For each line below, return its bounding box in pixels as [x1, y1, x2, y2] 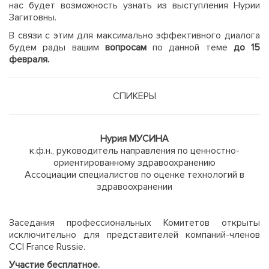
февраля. [9, 53, 49, 65]
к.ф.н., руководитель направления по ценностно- [29, 145, 240, 157]
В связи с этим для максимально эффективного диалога [9, 29, 260, 41]
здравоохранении [97, 181, 172, 193]
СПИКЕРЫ [113, 90, 156, 102]
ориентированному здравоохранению [53, 157, 216, 169]
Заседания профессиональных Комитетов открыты [9, 217, 260, 229]
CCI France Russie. [9, 241, 85, 253]
